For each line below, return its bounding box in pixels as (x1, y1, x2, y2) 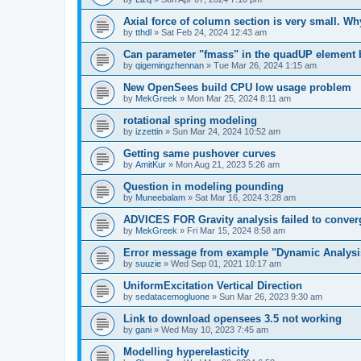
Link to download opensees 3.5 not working (123, 312, 342, 325)
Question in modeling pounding (123, 180, 284, 193)
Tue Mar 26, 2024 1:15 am (214, 60, 317, 70)
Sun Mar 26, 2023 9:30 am (219, 291, 322, 301)
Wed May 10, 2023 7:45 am (161, 324, 268, 334)
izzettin (135, 126, 163, 136)
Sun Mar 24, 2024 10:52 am (172, 126, 280, 136)
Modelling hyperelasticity (123, 345, 249, 358)
